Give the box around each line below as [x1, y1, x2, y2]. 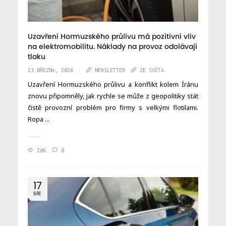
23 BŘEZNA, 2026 [28, 67, 73, 74]
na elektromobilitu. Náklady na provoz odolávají [28, 43, 197, 51]
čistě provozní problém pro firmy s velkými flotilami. [28, 103, 198, 112]
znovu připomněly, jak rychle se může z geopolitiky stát [28, 91, 198, 101]
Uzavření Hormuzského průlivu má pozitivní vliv [28, 33, 196, 41]
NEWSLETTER [95, 67, 125, 74]
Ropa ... [28, 115, 49, 124]
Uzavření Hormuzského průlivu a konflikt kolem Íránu [28, 80, 198, 89]
